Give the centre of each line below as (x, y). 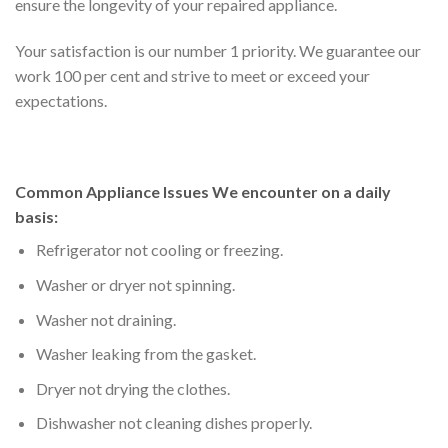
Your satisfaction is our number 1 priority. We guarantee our (218, 50)
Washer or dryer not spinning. (135, 284)
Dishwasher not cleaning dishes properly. (173, 423)
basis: (36, 217)
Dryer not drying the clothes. (132, 388)
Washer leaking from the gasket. (145, 354)
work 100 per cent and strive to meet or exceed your (192, 75)
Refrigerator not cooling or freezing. (159, 250)
